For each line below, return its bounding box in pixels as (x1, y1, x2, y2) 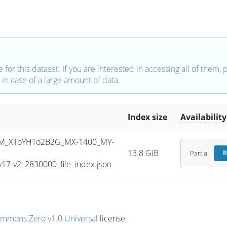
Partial (190, 148, 209, 158)
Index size (128, 111, 168, 123)
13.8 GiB (128, 147, 159, 159)
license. (97, 212, 127, 224)
